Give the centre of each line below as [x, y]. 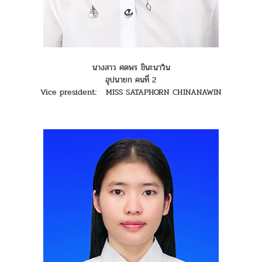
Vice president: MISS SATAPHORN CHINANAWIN [131, 92]
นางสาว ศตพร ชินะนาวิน [131, 68]
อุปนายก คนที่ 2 [131, 80]
